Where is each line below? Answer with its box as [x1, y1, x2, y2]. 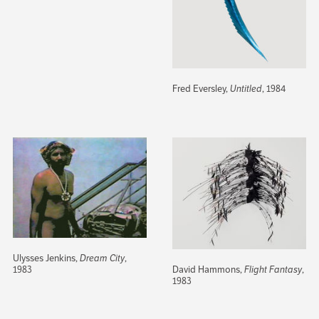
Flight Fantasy [244, 263, 302, 276]
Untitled [229, 83, 262, 95]
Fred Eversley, [172, 83, 230, 95]
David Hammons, [172, 263, 244, 276]
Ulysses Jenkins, [12, 252, 80, 265]
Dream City [79, 252, 125, 265]
